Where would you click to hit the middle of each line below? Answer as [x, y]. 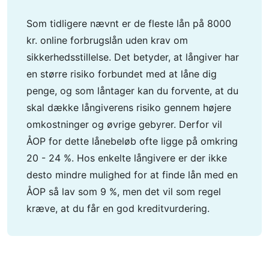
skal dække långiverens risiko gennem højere [129, 107]
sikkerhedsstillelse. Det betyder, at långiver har [133, 57]
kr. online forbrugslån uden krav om [107, 40]
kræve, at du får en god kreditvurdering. [118, 208]
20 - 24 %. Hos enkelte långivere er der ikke [127, 158]
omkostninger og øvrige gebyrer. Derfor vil [124, 124]
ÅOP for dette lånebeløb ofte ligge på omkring [132, 141]
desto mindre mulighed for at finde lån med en [132, 174]
